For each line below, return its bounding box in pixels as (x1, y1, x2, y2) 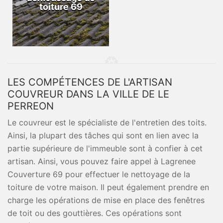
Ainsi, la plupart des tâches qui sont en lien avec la (7, 130, 199, 140)
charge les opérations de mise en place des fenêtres (7, 195, 205, 205)
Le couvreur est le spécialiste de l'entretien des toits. (7, 117, 207, 127)
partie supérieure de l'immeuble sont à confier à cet (7, 143, 203, 153)
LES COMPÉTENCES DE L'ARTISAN (7, 76, 172, 88)
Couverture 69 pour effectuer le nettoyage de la (7, 169, 190, 179)
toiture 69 (39, 1, 83, 12)
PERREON (7, 100, 54, 112)
